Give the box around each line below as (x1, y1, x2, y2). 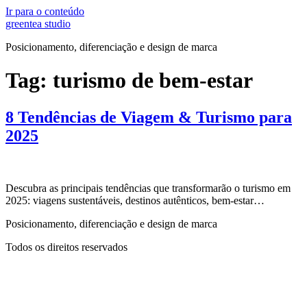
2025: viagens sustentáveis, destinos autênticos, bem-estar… (5, 194, 265, 206)
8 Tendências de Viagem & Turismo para (5, 108, 292, 126)
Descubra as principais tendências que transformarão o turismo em (5, 182, 291, 194)
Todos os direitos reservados (5, 241, 127, 253)
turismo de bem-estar (53, 68, 253, 93)
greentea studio (5, 18, 71, 29)
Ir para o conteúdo (5, 5, 84, 17)
